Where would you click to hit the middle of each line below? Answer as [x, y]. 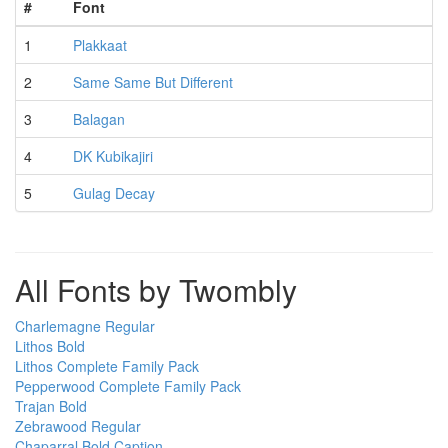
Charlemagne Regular [85, 326]
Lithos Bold [50, 346]
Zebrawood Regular [78, 426]
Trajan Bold [51, 406]
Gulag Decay [114, 193]
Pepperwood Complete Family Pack [128, 386]
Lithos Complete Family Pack [107, 366]
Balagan [99, 119]
